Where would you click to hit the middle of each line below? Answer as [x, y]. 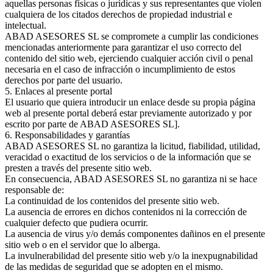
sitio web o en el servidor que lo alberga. [83, 244]
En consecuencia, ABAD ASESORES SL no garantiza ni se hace [131, 179]
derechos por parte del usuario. [65, 80]
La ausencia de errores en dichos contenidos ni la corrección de [126, 211]
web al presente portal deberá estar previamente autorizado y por [128, 113]
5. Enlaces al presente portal [58, 91]
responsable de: [36, 190]
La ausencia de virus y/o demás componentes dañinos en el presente [135, 233]
